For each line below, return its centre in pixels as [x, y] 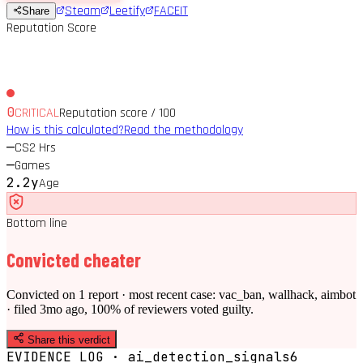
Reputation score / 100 [117, 113]
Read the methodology [184, 130]
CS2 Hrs [35, 147]
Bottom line [37, 223]
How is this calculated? [65, 130]
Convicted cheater [74, 259]
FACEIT [171, 11]
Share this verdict [67, 340]
